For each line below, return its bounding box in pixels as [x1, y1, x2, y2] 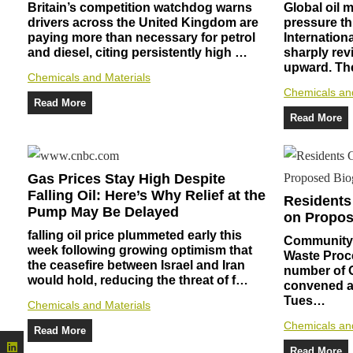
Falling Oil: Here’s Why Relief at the [28, 187, 266, 203]
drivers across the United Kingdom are [28, 15, 258, 29]
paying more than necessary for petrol [28, 30, 255, 44]
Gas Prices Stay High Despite [28, 170, 225, 187]
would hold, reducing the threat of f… [28, 273, 248, 287]
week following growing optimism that [28, 243, 252, 257]
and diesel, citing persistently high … [28, 45, 247, 59]
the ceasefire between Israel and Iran [28, 258, 245, 272]
